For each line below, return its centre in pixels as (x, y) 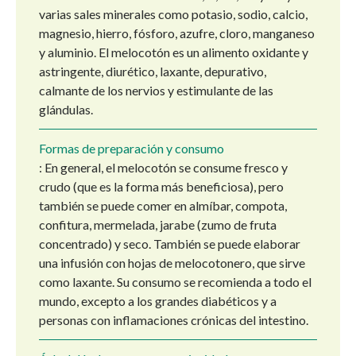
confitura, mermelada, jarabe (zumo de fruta (158, 225)
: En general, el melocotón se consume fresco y (163, 168)
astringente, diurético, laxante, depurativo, (153, 72)
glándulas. (66, 110)
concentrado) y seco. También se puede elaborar (170, 244)
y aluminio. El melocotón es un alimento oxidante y (174, 52)
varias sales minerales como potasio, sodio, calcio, (173, 14)
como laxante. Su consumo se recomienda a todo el (175, 282)
